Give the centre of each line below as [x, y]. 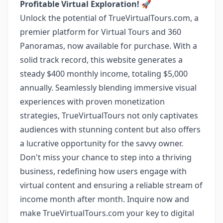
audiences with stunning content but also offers [110, 130]
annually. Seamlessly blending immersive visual [108, 88]
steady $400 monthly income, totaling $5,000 [104, 74]
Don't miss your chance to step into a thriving [106, 158]
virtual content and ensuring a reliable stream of [111, 185]
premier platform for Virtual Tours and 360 [101, 32]
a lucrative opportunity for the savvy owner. [102, 144]
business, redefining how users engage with [103, 171]
